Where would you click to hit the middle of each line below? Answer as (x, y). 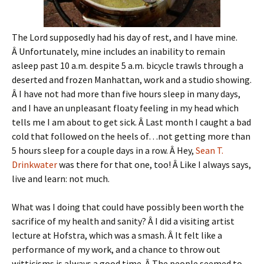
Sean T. (209, 150)
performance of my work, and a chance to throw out (116, 249)
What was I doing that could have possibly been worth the (128, 207)
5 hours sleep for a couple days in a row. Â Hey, (104, 150)
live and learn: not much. (61, 179)
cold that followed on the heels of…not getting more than (131, 136)
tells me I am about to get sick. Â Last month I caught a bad (131, 122)
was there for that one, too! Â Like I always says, (154, 164)
